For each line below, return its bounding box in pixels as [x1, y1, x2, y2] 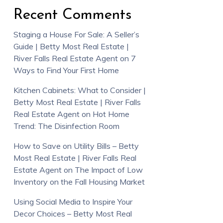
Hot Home [92, 109, 129, 119]
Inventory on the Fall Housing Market [13, 176, 145, 187]
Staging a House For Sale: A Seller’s [13, 29, 139, 39]
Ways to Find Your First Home [13, 65, 119, 75]
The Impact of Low [74, 164, 143, 175]
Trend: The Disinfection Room [13, 120, 119, 131]
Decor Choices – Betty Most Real [13, 208, 132, 219]
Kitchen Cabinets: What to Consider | [13, 85, 146, 95]
